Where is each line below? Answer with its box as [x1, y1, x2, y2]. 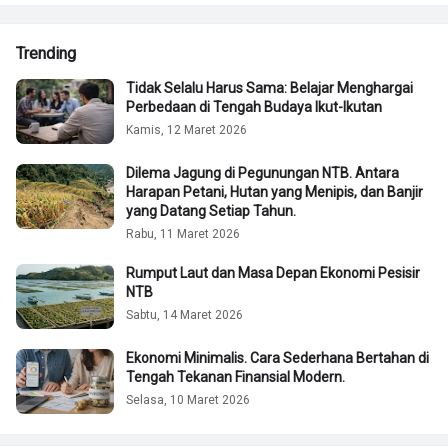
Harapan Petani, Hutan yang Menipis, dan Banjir [126, 184, 423, 201]
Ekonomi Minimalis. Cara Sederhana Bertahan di [126, 350, 429, 367]
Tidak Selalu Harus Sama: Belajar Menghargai [126, 80, 413, 97]
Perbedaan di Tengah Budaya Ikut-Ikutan [126, 99, 382, 116]
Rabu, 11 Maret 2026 [126, 227, 240, 242]
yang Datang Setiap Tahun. [126, 203, 296, 220]
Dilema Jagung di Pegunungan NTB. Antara [126, 165, 399, 182]
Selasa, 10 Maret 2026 [126, 393, 250, 408]
